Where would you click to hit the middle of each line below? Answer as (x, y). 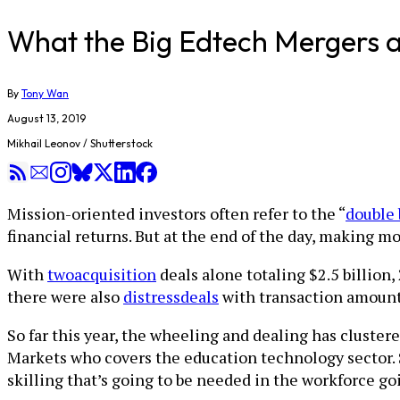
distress (152, 296)
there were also (65, 296)
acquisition (115, 274)
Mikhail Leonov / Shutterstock (80, 143)
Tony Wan (45, 93)
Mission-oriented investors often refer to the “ (176, 213)
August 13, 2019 (46, 118)
